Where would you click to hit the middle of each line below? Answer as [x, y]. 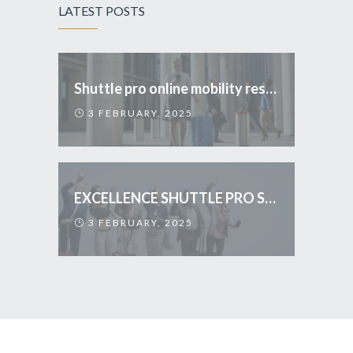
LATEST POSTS [102, 10]
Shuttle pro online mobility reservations [271, 88]
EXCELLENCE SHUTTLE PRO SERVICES [270, 197]
